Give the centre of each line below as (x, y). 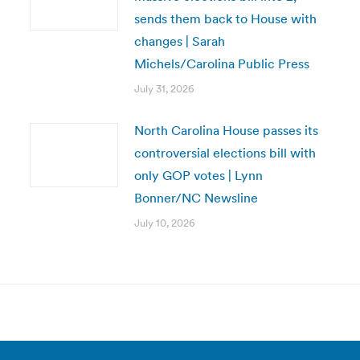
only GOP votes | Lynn (198, 175)
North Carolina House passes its (226, 130)
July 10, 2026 (164, 223)
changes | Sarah (179, 41)
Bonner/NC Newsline (196, 198)
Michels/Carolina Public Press (221, 63)
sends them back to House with (225, 18)
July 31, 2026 (164, 89)
